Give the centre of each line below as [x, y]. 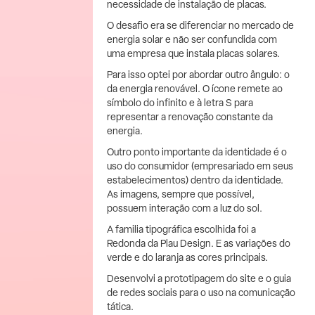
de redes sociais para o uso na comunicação [201, 292]
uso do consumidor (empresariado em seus [200, 166]
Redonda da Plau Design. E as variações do [199, 243]
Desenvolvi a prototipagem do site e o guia [199, 278]
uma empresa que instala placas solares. [193, 53]
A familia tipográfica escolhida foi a [181, 229]
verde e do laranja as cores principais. [187, 257]
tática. [120, 307]
